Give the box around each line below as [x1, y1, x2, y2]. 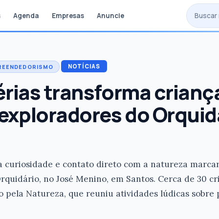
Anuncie [96, 11, 124, 20]
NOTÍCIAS [68, 63, 100, 70]
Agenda [13, 11, 39, 20]
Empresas [51, 11, 84, 20]
